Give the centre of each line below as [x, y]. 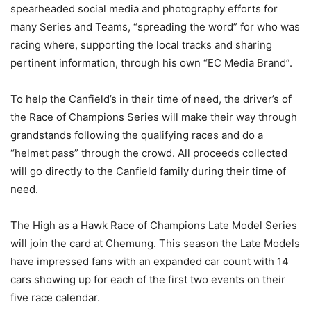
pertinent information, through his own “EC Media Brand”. [151, 63]
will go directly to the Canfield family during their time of [148, 171]
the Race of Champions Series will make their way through [154, 117]
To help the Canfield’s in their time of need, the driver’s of [151, 99]
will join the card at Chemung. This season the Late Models [155, 243]
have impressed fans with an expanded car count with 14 [150, 261]
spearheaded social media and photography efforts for [144, 9]
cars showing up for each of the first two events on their [148, 279]
